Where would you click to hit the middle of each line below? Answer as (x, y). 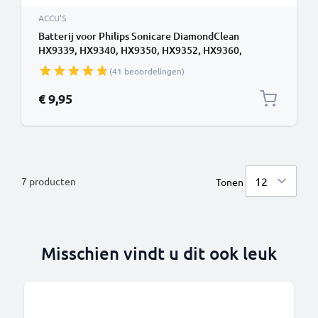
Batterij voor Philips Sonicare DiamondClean (139, 36)
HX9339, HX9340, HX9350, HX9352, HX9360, (140, 50)
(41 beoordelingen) (147, 71)
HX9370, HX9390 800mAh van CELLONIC (130, 64)
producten (51, 181)
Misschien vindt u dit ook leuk (159, 253)
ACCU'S (52, 18)
